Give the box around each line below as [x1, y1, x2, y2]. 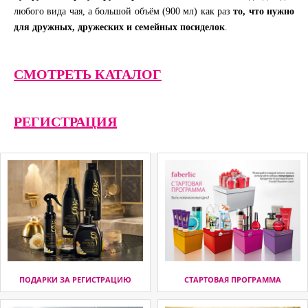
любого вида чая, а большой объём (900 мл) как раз [14, 5, 234, 16]
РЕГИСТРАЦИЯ [14, 113, 117, 129]
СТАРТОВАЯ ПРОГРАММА [184, 274, 281, 285]
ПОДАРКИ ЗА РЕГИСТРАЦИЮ [19, 274, 131, 285]
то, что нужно [233, 5, 295, 16]
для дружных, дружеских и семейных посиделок [14, 21, 225, 32]
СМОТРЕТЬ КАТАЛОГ [14, 66, 162, 82]
